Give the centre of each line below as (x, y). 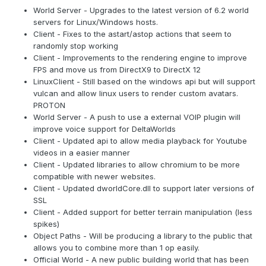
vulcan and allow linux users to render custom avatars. (136, 94)
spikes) (46, 224)
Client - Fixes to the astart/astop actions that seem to (132, 34)
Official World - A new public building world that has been (141, 260)
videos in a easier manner (82, 153)
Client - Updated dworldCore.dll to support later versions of (144, 189)
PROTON (49, 105)
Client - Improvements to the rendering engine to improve (140, 58)
